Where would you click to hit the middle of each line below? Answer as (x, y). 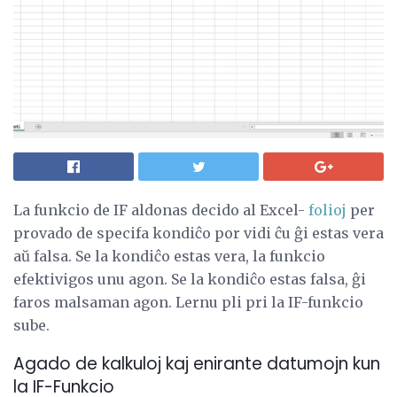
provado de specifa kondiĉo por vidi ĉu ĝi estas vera (198, 233)
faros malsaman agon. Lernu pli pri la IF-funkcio (188, 302)
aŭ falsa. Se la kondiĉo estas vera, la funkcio (169, 256)
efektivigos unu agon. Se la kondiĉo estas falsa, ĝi (190, 279)
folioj (327, 210)
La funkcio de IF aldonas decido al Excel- (161, 210)
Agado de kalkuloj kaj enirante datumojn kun (197, 364)
